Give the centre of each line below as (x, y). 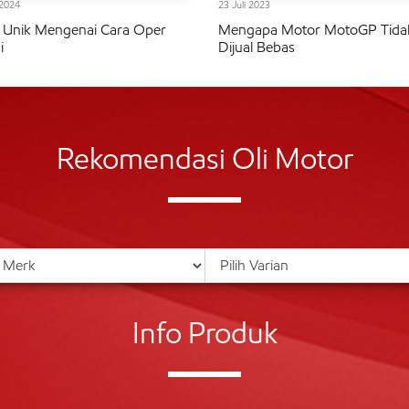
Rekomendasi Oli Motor (204, 158)
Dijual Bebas (257, 47)
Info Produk (204, 333)
